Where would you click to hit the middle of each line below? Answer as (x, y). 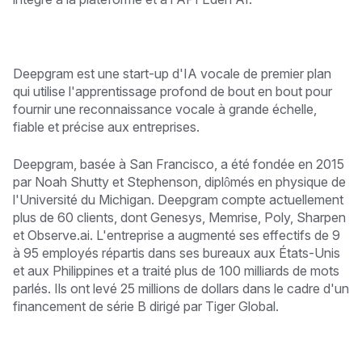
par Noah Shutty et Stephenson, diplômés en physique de (179, 181)
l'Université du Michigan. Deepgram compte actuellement (178, 199)
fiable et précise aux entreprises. (106, 126)
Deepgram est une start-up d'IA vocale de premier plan (172, 73)
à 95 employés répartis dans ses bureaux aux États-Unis (177, 253)
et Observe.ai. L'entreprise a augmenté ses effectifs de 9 (177, 235)
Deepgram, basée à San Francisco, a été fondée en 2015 (179, 164)
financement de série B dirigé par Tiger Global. (146, 306)
